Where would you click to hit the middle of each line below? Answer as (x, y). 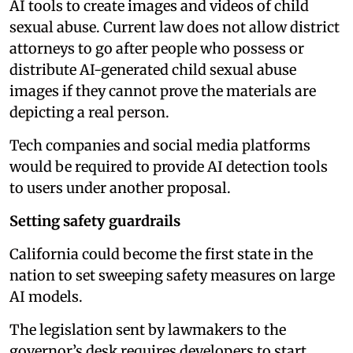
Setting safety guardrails (95, 221)
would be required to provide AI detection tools (169, 166)
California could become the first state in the (161, 254)
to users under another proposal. (120, 188)
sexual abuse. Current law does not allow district (175, 27)
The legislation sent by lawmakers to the (148, 329)
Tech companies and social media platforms (160, 145)
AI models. (46, 296)
